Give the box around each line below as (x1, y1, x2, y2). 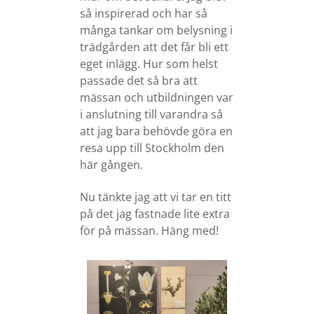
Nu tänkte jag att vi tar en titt (80, 189, 231, 205)
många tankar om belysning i (80, 22, 233, 38)
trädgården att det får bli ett (80, 39, 228, 55)
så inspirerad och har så (80, 6, 207, 21)
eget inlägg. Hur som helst (80, 56, 218, 71)
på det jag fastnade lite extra (80, 206, 230, 221)
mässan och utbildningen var (80, 90, 233, 105)
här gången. (80, 157, 143, 172)
